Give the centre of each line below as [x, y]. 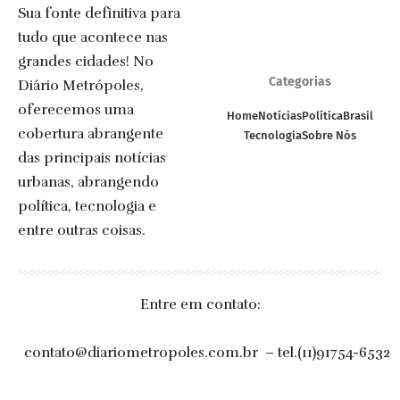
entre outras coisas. [82, 230]
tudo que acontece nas [93, 37]
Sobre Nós [329, 135]
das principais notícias [92, 158]
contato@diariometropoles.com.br [141, 353]
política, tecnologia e [87, 206]
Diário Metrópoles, [81, 86]
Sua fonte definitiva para [99, 13]
